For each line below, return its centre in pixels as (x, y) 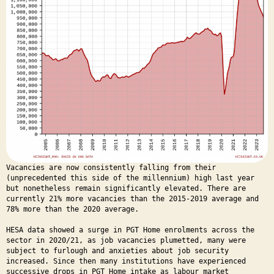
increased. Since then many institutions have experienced (126, 261)
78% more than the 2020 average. (72, 209)
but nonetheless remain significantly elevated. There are (126, 188)
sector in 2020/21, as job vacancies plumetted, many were (126, 240)
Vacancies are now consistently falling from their (111, 167)
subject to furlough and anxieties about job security (117, 250)
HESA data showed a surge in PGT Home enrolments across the (130, 230)
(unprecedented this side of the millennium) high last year (130, 178)
